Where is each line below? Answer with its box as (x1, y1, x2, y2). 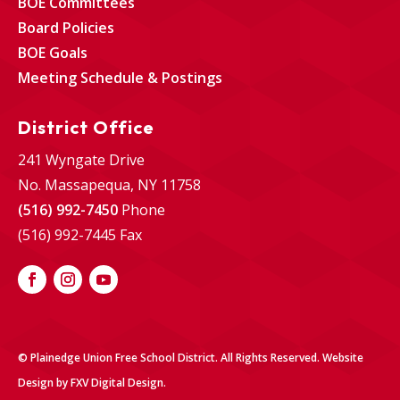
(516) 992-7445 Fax (18, 225, 142, 246)
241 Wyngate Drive (18, 150, 145, 171)
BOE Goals (18, 43, 87, 63)
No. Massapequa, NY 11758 (18, 175, 201, 196)
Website (322, 350, 363, 366)
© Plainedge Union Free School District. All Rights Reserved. (18, 350, 322, 366)
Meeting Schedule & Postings (18, 68, 222, 88)
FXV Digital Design (71, 375, 163, 391)
